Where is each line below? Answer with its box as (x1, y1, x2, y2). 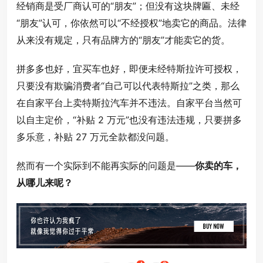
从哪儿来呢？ (16, 177, 73, 189)
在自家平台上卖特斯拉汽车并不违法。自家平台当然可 (16, 97, 242, 109)
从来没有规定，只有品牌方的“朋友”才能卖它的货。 (16, 34, 230, 46)
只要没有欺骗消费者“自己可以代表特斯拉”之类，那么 (16, 80, 240, 92)
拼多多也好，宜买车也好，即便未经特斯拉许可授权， (16, 63, 242, 75)
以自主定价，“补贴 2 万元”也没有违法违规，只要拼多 (16, 114, 242, 126)
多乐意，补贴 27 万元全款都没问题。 (16, 131, 174, 143)
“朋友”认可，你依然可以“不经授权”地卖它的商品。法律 (16, 17, 247, 29)
